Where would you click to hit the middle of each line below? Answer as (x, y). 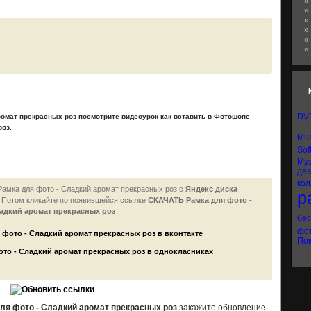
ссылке (134, 200)
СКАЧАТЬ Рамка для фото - (200, 200)
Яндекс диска (211, 189)
